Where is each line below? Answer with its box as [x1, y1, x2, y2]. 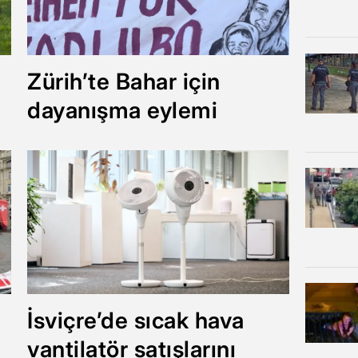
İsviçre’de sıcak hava [27, 306, 245, 334]
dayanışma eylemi [27, 96, 217, 124]
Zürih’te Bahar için [27, 67, 221, 95]
